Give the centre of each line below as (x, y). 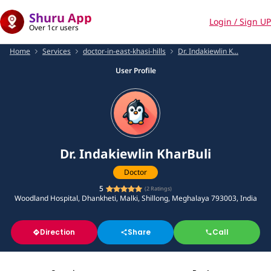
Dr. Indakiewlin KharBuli (135, 154)
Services (57, 51)
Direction (58, 232)
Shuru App (60, 18)
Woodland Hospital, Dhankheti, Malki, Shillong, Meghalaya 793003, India (135, 198)
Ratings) (161, 189)
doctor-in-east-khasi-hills (124, 51)
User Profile (135, 70)
